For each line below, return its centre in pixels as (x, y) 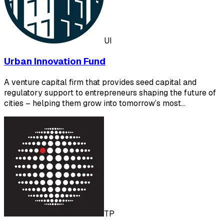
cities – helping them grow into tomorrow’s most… (95, 103)
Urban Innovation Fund (55, 61)
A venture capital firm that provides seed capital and (100, 82)
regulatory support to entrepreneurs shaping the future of (110, 93)
